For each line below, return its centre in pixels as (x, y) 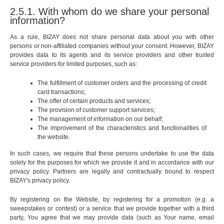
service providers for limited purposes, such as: (73, 64)
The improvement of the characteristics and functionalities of (122, 128)
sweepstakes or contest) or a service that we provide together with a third (112, 209)
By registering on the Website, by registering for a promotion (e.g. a (112, 200)
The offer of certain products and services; (94, 101)
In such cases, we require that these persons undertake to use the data (112, 154)
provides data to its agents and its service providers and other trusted (112, 55)
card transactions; (61, 92)
